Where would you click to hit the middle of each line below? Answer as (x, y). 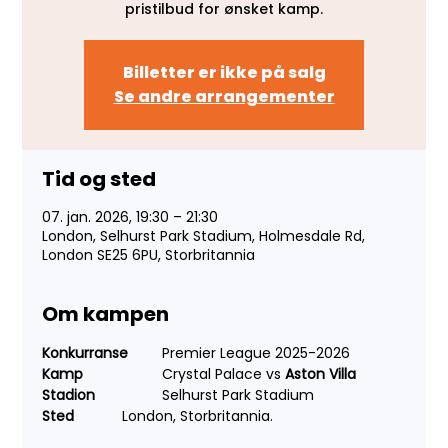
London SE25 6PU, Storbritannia (149, 254)
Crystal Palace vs (224, 373)
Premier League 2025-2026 (256, 352)
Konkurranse (87, 352)
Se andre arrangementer (224, 96)
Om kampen (106, 313)
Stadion (111, 394)
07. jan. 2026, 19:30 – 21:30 (130, 216)
